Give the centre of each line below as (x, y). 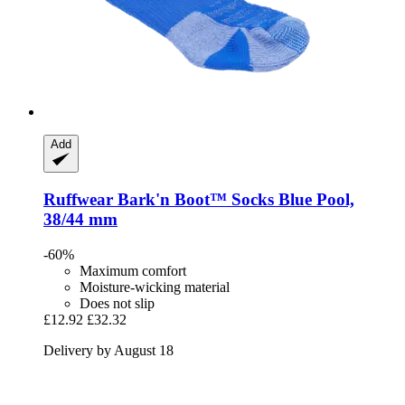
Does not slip (117, 303)
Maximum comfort (133, 270)
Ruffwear (78, 200)
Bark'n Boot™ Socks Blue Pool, (234, 200)
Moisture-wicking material (155, 287)
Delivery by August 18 (108, 350)
